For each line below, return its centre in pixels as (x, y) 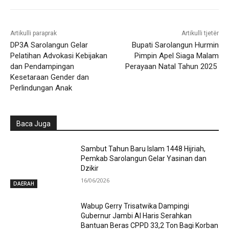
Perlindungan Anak (41, 88)
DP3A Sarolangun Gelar (49, 45)
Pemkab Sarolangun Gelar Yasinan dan (144, 158)
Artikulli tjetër (200, 33)
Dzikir (90, 168)
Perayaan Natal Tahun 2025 (172, 66)
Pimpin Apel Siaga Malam (176, 55)
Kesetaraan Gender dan (50, 77)
